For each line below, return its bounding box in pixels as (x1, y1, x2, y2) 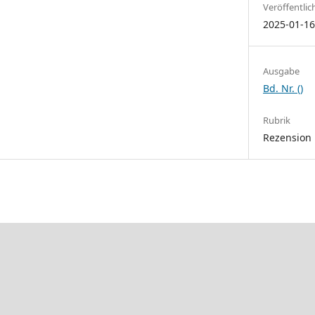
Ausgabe (263, 64, 300, 77)
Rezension (263, 131, 312, 144)
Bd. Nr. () (263, 81, 304, 95)
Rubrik (263, 114, 291, 127)
